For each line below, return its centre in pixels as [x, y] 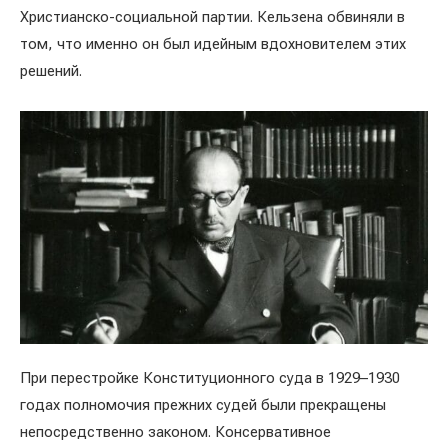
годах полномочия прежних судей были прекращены [203, 404]
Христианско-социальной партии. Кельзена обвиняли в [212, 17]
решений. [51, 71]
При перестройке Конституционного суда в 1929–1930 [210, 377]
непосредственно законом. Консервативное [175, 431]
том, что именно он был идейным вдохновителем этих [213, 44]
